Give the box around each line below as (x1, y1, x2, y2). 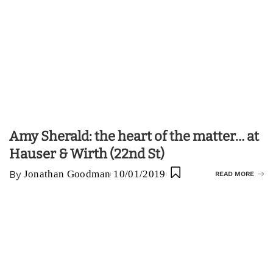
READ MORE (215, 169, 254, 178)
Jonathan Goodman (23, 168, 111, 180)
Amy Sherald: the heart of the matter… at (9, 127, 259, 144)
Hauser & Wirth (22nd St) (9, 145, 165, 162)
